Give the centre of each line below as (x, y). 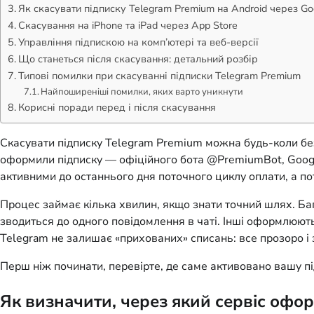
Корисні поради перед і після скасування (117, 107)
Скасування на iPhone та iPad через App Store (128, 25)
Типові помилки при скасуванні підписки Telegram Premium (159, 75)
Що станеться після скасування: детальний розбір (138, 59)
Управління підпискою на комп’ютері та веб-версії (138, 42)
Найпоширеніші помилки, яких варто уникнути (142, 91)
